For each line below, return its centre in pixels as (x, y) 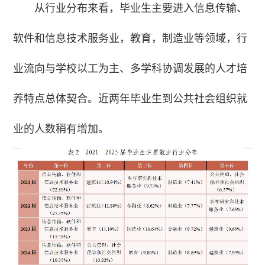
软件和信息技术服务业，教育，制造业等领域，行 (130, 39)
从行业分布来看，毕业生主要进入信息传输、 (141, 9)
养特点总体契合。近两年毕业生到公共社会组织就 (130, 99)
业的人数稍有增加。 (61, 129)
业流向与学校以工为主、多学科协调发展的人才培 (130, 69)
